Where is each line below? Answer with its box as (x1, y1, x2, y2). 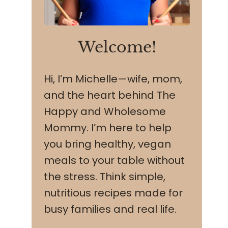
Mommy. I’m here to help (44, 121, 172, 135)
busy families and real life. (44, 202, 177, 216)
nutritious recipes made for (44, 186, 183, 200)
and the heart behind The (44, 88, 176, 102)
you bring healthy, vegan (44, 137, 172, 151)
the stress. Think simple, (44, 169, 166, 184)
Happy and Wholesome (44, 104, 166, 119)
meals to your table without (44, 153, 185, 167)
